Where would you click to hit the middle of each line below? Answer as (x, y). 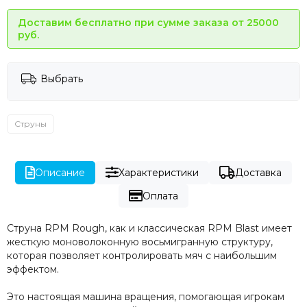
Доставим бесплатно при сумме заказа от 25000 (148, 22)
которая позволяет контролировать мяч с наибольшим (142, 255)
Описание (60, 172)
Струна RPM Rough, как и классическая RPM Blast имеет (149, 228)
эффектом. (33, 269)
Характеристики (158, 172)
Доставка (258, 172)
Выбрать (62, 78)
